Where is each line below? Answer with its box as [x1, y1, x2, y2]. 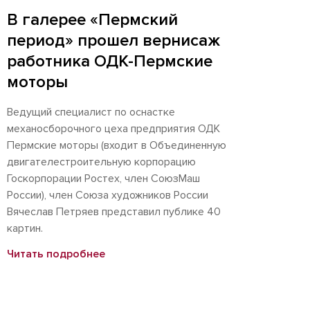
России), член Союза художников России [7, 188, 208, 202]
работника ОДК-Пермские [7, 51, 212, 71]
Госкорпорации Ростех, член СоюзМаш [7, 172, 200, 185]
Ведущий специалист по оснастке [7, 105, 175, 119]
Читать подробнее [7, 247, 105, 261]
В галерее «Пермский [7, 10, 178, 30]
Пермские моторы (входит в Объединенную [7, 138, 226, 152]
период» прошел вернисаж [7, 30, 220, 51]
